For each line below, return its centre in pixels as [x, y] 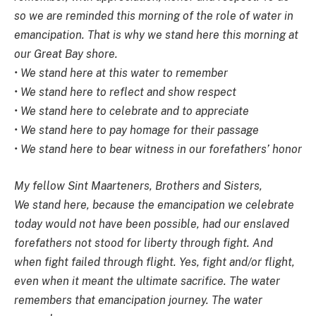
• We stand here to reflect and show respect [125, 92]
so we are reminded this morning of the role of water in [154, 16]
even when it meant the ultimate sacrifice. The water [147, 281]
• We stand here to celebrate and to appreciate [132, 111]
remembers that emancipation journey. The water [138, 300]
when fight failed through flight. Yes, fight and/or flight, [154, 262]
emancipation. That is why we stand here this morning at [156, 35]
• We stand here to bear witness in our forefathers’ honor [158, 150]
